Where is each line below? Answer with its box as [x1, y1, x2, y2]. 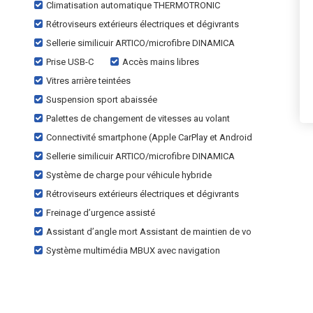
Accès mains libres [122, 57, 199, 67]
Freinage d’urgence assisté [46, 208, 155, 218]
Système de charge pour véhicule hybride [46, 170, 212, 180]
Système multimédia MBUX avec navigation [46, 245, 220, 256]
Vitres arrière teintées [46, 75, 131, 86]
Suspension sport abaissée [46, 94, 157, 105]
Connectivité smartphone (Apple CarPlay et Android [46, 132, 252, 143]
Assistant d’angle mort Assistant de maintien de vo [46, 226, 252, 237]
